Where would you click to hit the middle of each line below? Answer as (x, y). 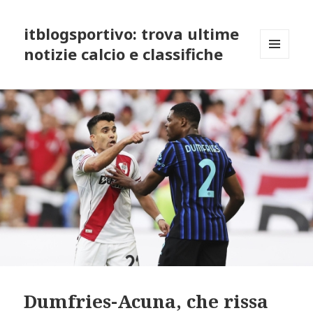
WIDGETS (281, 88)
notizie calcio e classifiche (124, 54)
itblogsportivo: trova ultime (132, 34)
